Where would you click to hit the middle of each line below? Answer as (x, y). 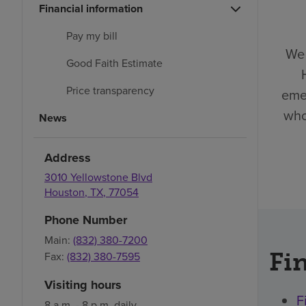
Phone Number (86, 220)
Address (68, 158)
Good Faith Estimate (114, 64)
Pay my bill (92, 36)
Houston (65, 193)
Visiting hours (83, 285)
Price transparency (110, 91)
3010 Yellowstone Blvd (98, 178)
